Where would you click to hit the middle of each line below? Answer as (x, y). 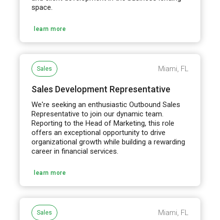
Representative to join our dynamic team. (98, 114)
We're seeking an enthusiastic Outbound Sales (106, 105)
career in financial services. (75, 151)
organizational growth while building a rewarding (109, 142)
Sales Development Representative (101, 89)
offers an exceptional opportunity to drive (99, 133)
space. (42, 7)
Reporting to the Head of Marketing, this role (103, 123)
